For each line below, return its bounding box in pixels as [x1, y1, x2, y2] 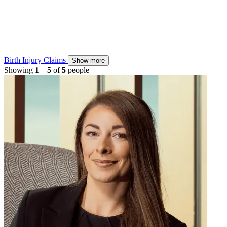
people [68, 65, 89, 74]
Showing [4, 65, 35, 74]
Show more [72, 56, 105, 64]
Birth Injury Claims [4, 55, 68, 64]
